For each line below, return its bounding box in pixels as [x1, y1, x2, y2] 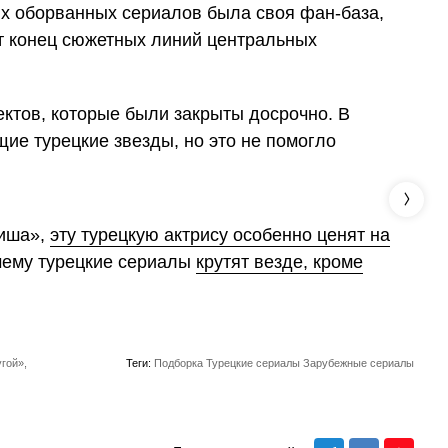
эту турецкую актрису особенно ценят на [50, 224, 390, 245]
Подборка [154, 356, 203, 369]
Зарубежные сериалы [303, 356, 414, 369]
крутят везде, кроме [196, 251, 363, 272]
